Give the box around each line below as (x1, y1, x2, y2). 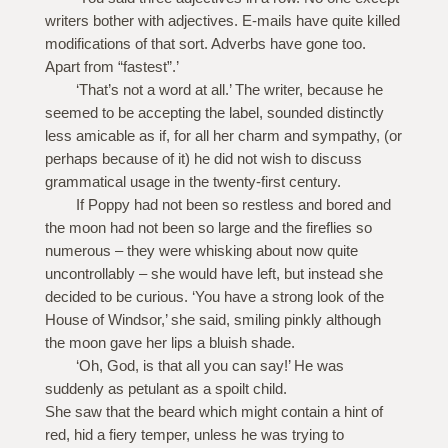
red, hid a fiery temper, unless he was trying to (44, 426, 344, 444)
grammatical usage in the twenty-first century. (44, 173, 341, 191)
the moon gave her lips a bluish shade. (44, 334, 295, 352)
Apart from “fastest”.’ (44, 58, 179, 76)
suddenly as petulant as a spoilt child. (44, 380, 287, 398)
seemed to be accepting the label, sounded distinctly (44, 104, 384, 122)
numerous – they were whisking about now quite (44, 242, 358, 260)
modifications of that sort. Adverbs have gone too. (44, 35, 366, 53)
